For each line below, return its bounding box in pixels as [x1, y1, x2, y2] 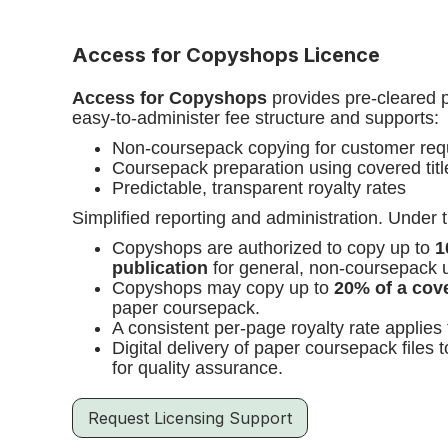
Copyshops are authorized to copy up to [112, 238, 435, 258]
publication [112, 258, 208, 278]
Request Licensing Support [88, 408, 292, 428]
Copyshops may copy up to [112, 278, 334, 298]
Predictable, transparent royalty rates [112, 178, 406, 198]
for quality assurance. [112, 358, 283, 378]
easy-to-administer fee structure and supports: [72, 108, 444, 128]
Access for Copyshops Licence [72, 43, 380, 67]
